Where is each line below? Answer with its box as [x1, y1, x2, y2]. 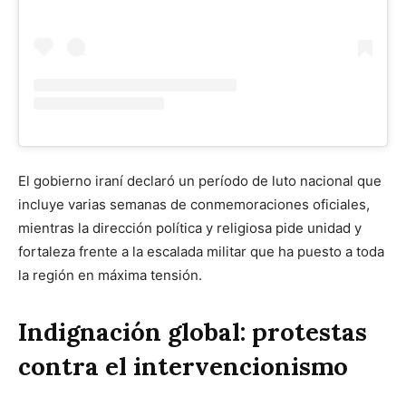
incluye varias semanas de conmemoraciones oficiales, [18, 195, 370, 213]
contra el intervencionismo [18, 350, 348, 382]
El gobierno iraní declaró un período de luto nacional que [18, 171, 382, 189]
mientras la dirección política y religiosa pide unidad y [18, 218, 362, 237]
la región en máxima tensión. [18, 266, 202, 284]
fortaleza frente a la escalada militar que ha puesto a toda [18, 242, 384, 260]
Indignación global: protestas [18, 315, 367, 347]
